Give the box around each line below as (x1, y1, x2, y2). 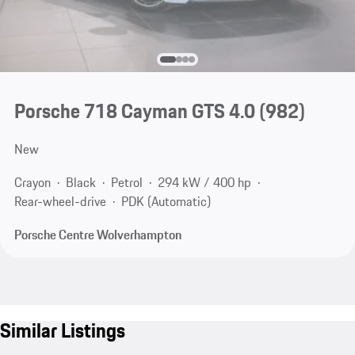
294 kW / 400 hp (157, 173, 251, 193)
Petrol (110, 173, 143, 193)
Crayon (13, 173, 51, 193)
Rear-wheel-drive (13, 192, 106, 212)
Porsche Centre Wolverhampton (13, 224, 181, 244)
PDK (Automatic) (120, 192, 211, 212)
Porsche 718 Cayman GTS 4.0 (13, 96, 255, 127)
